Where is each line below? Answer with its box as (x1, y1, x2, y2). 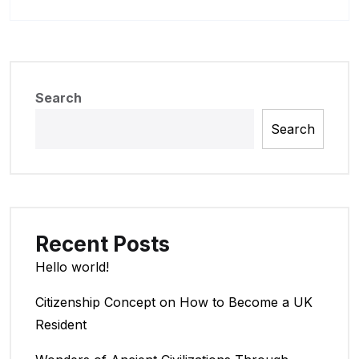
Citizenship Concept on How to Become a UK (35, 293, 313, 310)
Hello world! (35, 258, 109, 275)
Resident (35, 316, 87, 333)
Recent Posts (35, 231, 170, 256)
